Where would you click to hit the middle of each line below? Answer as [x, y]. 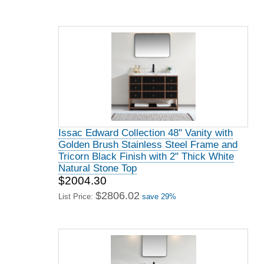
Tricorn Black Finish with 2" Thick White [146, 156]
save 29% [159, 197]
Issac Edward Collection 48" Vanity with [146, 133]
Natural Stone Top [98, 168]
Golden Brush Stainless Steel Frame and [148, 145]
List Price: [77, 197]
